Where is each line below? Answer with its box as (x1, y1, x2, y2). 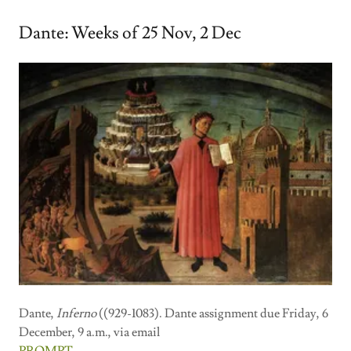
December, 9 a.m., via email (19, 324, 160, 340)
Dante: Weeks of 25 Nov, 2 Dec (19, 22, 241, 45)
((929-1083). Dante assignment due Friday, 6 (96, 305, 328, 321)
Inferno (56, 305, 96, 321)
